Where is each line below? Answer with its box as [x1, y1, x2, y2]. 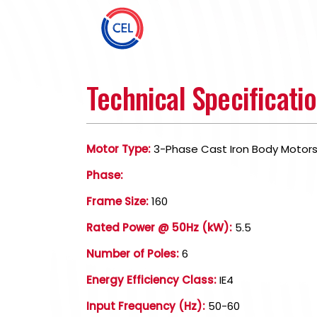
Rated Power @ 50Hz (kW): [86, 220, 232, 235]
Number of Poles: [86, 246, 179, 261]
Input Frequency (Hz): [86, 299, 205, 313]
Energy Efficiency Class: [86, 272, 217, 287]
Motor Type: [86, 142, 151, 156]
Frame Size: [86, 194, 149, 209]
